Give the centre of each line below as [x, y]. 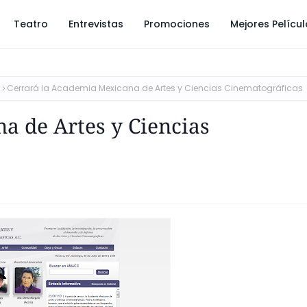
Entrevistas [96, 24]
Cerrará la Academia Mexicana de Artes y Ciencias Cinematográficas [155, 88]
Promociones [177, 24]
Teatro [31, 24]
